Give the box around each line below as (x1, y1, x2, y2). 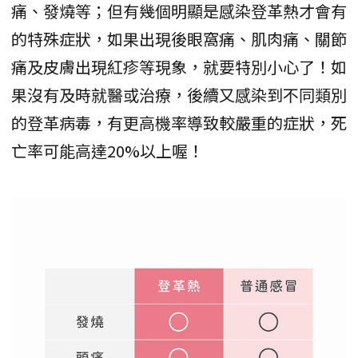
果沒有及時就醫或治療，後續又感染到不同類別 (11, 82, 347, 106)
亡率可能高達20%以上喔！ (11, 138, 204, 162)
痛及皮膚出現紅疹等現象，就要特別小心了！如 (11, 54, 347, 78)
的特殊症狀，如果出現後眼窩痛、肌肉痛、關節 (11, 26, 347, 50)
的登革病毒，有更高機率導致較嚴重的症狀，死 (11, 110, 347, 134)
